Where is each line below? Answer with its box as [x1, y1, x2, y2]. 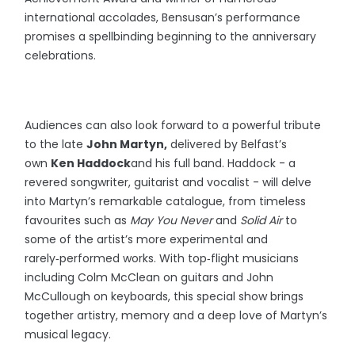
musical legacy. [25, 326, 112, 343]
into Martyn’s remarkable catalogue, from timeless [25, 193, 307, 210]
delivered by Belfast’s [167, 136, 288, 153]
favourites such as [25, 212, 131, 229]
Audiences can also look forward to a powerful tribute [25, 117, 322, 134]
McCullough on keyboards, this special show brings [25, 288, 304, 305]
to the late [25, 136, 87, 153]
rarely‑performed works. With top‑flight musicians [25, 250, 300, 267]
